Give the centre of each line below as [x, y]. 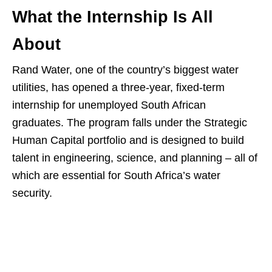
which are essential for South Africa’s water [116, 176]
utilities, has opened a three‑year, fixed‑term [118, 88]
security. [32, 193]
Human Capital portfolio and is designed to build [128, 141]
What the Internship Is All [113, 17]
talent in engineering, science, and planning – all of [135, 158]
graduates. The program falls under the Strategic [130, 123]
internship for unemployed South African [109, 105]
